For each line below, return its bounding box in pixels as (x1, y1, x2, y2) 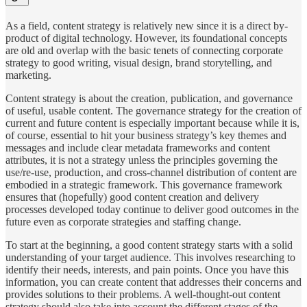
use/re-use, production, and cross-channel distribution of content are (5, 167, 297, 179)
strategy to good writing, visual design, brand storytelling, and (5, 57, 272, 69)
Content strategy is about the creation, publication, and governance (5, 93, 293, 105)
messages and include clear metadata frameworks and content (5, 142, 270, 154)
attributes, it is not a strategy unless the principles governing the (5, 154, 278, 167)
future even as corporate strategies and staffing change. (5, 216, 241, 228)
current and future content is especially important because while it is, (5, 117, 299, 130)
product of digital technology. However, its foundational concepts (5, 32, 287, 45)
